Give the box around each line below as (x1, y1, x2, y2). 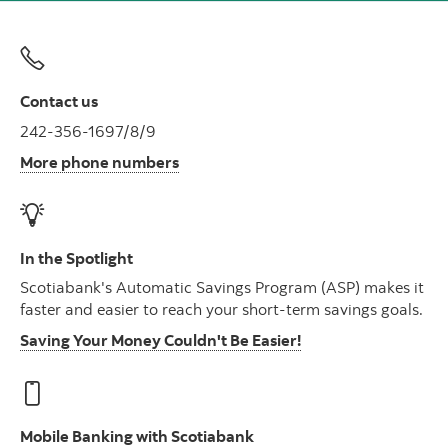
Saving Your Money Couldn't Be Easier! (20, 330, 301, 351)
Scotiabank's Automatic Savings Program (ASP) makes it (20, 277, 424, 298)
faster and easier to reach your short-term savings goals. (20, 299, 423, 320)
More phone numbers (20, 151, 179, 172)
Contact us (20, 91, 98, 111)
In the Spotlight (20, 247, 133, 268)
